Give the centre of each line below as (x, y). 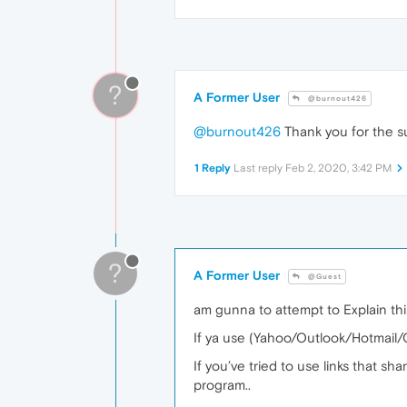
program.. (222, 385)
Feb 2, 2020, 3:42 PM (338, 169)
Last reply (259, 169)
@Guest (323, 277)
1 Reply (213, 169)
